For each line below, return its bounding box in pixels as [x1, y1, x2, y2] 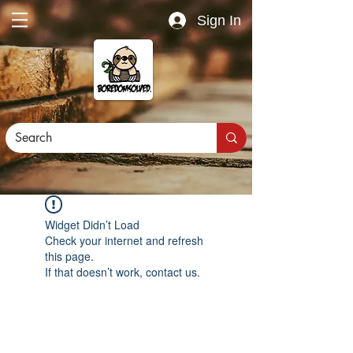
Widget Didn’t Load [45, 217, 139, 232]
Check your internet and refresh [45, 232, 203, 248]
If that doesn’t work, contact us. [45, 264, 200, 280]
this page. [45, 248, 94, 264]
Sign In [197, 12, 241, 28]
